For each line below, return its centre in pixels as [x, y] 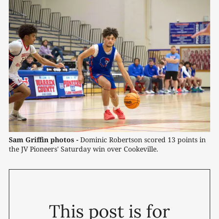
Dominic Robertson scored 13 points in [142, 140]
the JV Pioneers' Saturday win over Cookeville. [84, 149]
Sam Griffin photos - [44, 140]
